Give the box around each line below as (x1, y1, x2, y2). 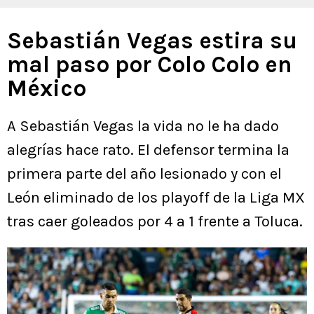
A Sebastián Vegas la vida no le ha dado (7, 117, 279, 136)
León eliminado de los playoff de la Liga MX (7, 189, 305, 207)
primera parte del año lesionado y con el (7, 165, 282, 184)
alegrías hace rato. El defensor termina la (7, 141, 289, 160)
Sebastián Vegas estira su (7, 27, 297, 55)
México (7, 75, 86, 102)
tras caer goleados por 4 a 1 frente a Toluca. (7, 212, 303, 231)
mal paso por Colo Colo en (7, 51, 292, 78)
